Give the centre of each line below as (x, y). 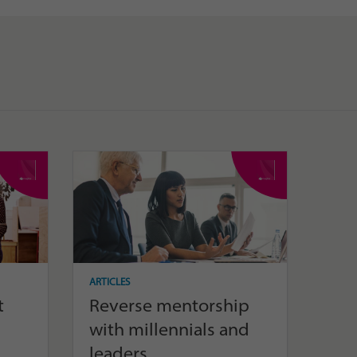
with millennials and (169, 329)
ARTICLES (110, 281)
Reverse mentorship (169, 305)
